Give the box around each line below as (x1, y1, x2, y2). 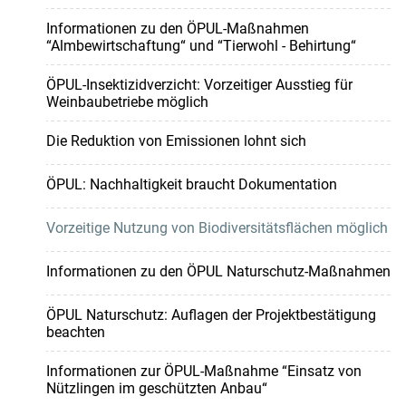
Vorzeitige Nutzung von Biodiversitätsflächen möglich (45, 219, 388, 237)
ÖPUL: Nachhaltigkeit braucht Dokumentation (45, 176, 337, 194)
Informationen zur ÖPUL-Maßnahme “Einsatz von (45, 362, 362, 381)
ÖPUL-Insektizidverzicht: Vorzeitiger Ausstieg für (45, 76, 353, 94)
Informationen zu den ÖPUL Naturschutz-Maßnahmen (45, 263, 391, 281)
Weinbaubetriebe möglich (45, 93, 208, 111)
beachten (45, 324, 105, 342)
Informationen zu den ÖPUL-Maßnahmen (45, 20, 309, 38)
